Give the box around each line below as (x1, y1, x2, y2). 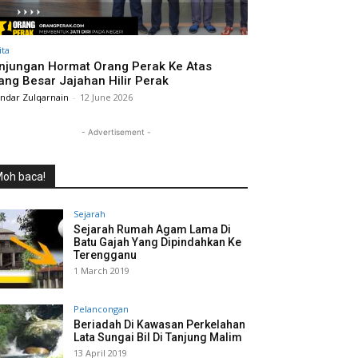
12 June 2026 (80, 91, 133, 104)
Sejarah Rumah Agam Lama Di (74, 223, 231, 237)
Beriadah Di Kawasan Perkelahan (74, 318, 245, 332)
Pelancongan (74, 303, 129, 316)
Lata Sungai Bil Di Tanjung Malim (74, 331, 242, 344)
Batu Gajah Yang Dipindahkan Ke (74, 236, 241, 249)
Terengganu (74, 249, 137, 262)
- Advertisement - (81, 127, 151, 137)
